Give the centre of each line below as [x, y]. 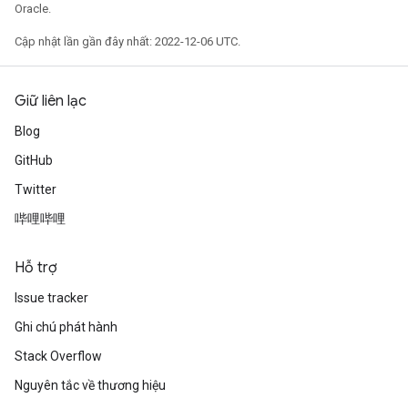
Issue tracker [51, 298]
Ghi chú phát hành [66, 327]
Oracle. [33, 9]
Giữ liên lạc [51, 101]
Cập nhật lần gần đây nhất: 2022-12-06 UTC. [127, 41]
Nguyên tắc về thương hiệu [90, 385]
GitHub [34, 160]
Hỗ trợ [36, 268]
